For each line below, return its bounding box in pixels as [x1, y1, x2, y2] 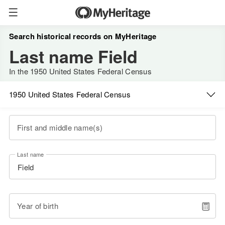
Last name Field [9, 44, 138, 68]
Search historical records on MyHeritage [9, 31, 157, 42]
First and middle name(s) [17, 122, 103, 133]
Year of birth [17, 200, 58, 211]
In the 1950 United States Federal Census [9, 66, 152, 76]
